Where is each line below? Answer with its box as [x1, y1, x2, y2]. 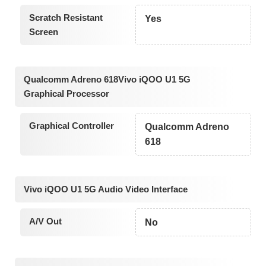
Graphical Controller [28, 120, 114, 131]
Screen [28, 27, 58, 37]
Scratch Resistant [28, 12, 103, 23]
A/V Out [28, 216, 62, 227]
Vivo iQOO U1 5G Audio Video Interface [24, 184, 188, 195]
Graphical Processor [24, 88, 109, 99]
